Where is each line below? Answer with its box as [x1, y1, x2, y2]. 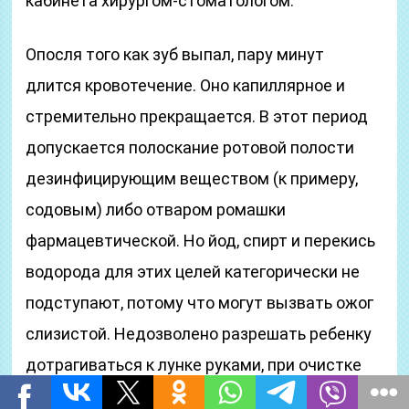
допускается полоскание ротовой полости [26, 138, 355, 157]
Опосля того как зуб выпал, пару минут [26, 45, 325, 64]
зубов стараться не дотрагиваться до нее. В [26, 386, 370, 405]
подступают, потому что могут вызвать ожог [26, 293, 374, 312]
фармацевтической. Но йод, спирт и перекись [26, 231, 376, 250]
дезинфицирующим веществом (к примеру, [26, 169, 359, 188]
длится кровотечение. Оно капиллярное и [26, 76, 346, 95]
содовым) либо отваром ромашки [26, 200, 287, 219]
